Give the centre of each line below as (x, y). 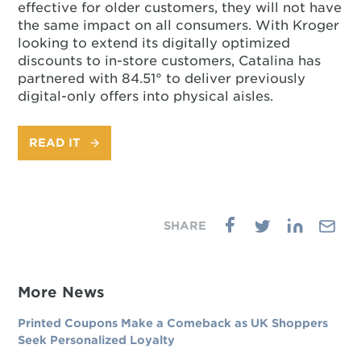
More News (62, 292)
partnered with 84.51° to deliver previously (162, 79)
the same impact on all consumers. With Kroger (179, 25)
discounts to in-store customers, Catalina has (170, 61)
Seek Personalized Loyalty (97, 340)
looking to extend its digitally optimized (154, 43)
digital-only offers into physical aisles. (146, 96)
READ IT (54, 143)
